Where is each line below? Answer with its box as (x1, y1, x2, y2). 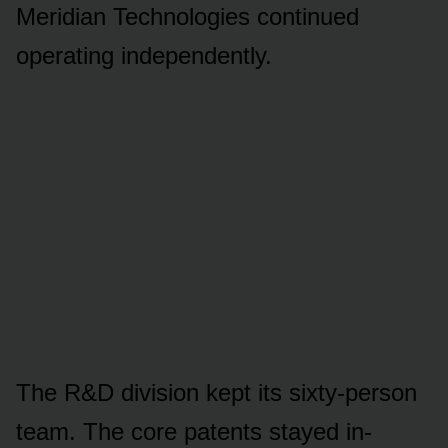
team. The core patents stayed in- (16, 417, 372, 445)
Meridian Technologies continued (16, 2, 359, 30)
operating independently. (16, 41, 272, 69)
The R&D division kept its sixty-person (16, 378, 417, 406)
